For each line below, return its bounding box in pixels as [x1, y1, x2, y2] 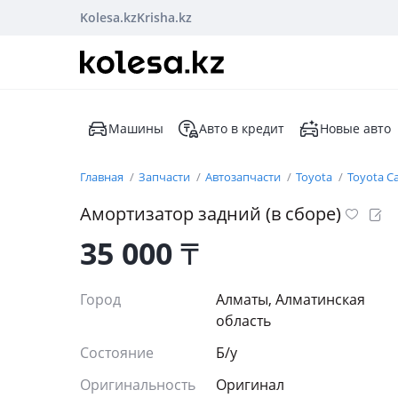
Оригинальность [80, 375, 195, 394]
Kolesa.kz [80, 9, 137, 26]
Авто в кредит [199, 120, 284, 137]
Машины [108, 120, 163, 137]
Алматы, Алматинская [216, 290, 365, 309]
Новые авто [320, 120, 391, 137]
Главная [80, 169, 126, 185]
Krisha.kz [137, 9, 192, 26]
